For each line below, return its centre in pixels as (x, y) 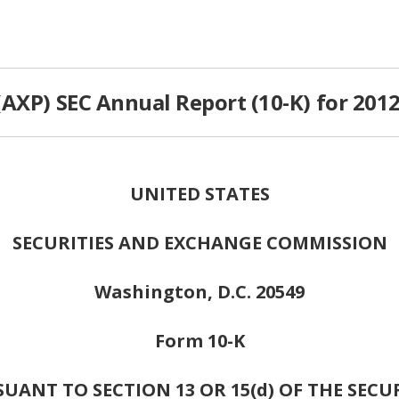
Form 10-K (199, 341)
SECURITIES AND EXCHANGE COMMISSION (199, 243)
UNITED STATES (199, 194)
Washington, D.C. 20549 (199, 292)
